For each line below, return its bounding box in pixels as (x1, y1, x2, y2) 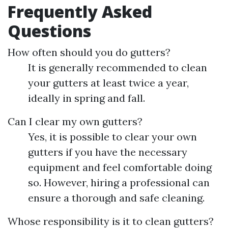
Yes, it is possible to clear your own (28, 130, 197, 143)
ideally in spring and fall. (28, 92, 145, 104)
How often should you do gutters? (8, 46, 170, 59)
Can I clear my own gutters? (8, 115, 142, 128)
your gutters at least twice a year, (28, 76, 189, 89)
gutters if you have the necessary (28, 146, 187, 158)
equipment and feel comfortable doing (28, 161, 212, 174)
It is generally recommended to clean (28, 61, 207, 74)
